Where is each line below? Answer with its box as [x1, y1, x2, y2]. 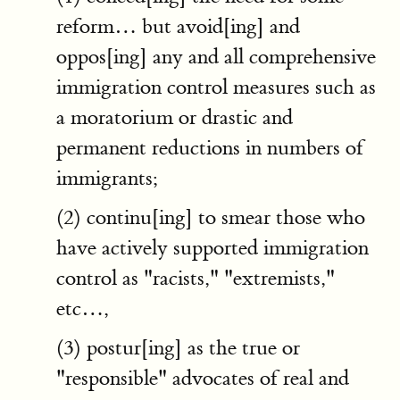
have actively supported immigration [56, 235, 369, 261]
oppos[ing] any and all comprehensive [56, 44, 376, 70]
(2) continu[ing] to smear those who [56, 204, 365, 230]
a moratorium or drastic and [56, 104, 293, 130]
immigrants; [56, 165, 158, 191]
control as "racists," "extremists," [56, 265, 335, 291]
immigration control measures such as [56, 74, 376, 100]
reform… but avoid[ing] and [56, 13, 300, 39]
